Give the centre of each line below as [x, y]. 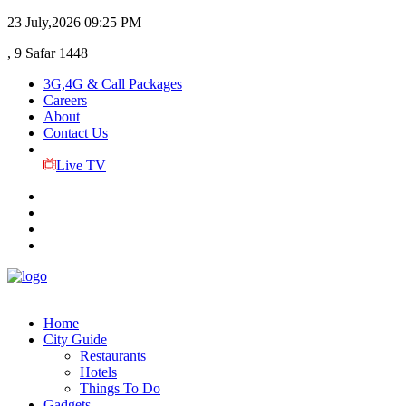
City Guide [75, 339]
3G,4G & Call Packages [113, 84]
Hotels [98, 372]
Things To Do [120, 388]
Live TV [81, 165]
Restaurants [113, 356]
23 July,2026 [44, 22]
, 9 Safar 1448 [48, 53]
